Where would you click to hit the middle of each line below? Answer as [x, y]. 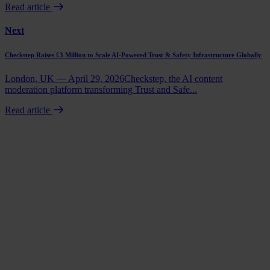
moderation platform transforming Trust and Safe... [101, 90]
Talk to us [24, 220]
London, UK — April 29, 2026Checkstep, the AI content [114, 79]
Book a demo [30, 209]
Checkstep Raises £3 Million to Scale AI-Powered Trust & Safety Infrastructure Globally [133, 55]
